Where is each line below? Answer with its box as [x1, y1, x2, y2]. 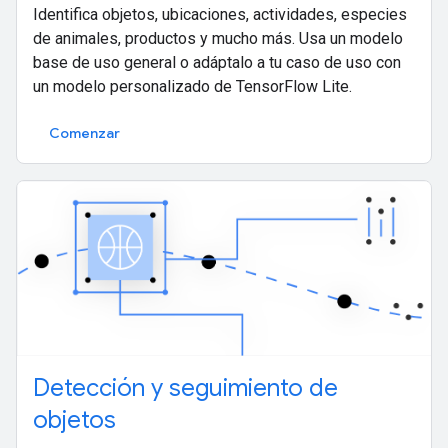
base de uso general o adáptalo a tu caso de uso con [33, 53, 401, 73]
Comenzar [49, 124, 120, 143]
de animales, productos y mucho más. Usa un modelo [33, 29, 403, 49]
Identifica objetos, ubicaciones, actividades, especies [33, 5, 407, 25]
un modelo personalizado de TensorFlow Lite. [33, 77, 352, 97]
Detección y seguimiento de [33, 373, 338, 404]
